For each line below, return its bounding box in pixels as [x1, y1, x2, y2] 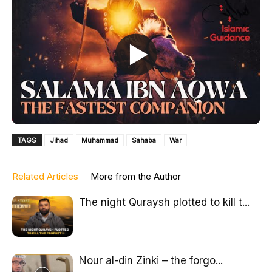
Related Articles [12, 170, 78, 182]
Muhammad [81, 135, 118, 144]
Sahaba [132, 135, 156, 144]
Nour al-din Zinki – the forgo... [79, 254, 223, 267]
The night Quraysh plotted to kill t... [79, 195, 250, 208]
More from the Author [90, 170, 181, 182]
